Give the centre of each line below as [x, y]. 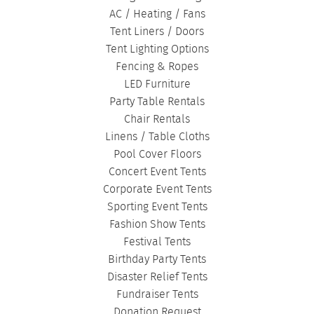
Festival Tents [157, 242]
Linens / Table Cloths [157, 137]
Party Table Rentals [157, 102]
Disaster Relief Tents [157, 277]
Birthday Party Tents [157, 260]
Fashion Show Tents [157, 225]
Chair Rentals [157, 120]
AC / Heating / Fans [157, 14]
